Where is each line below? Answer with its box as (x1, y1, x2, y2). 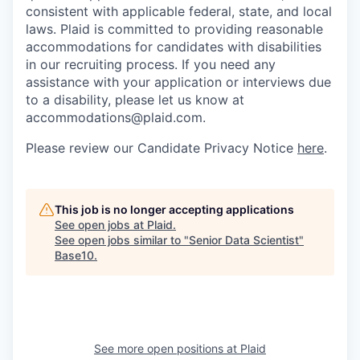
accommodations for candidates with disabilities (26, 38, 321, 55)
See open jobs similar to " (55, 232, 189, 247)
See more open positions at (94, 341, 240, 355)
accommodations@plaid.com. (26, 108, 206, 125)
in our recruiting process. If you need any (26, 55, 276, 72)
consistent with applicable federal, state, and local (26, 2, 332, 19)
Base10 (55, 247, 94, 262)
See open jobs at (55, 217, 147, 231)
